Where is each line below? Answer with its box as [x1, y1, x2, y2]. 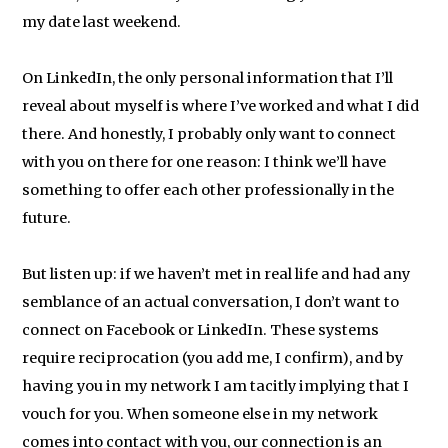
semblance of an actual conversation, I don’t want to [22, 293, 400, 311]
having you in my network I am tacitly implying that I [22, 377, 410, 395]
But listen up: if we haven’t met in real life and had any [22, 265, 411, 283]
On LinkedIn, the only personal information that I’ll [22, 69, 394, 87]
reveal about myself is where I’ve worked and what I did [22, 97, 420, 115]
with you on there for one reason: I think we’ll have [22, 153, 387, 171]
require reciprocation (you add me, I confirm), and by [22, 349, 404, 367]
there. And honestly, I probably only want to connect [22, 125, 397, 143]
